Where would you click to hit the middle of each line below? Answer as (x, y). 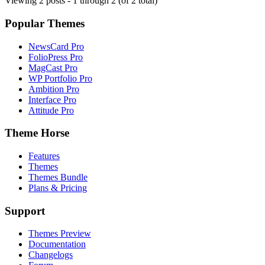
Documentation (57, 244)
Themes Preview (60, 234)
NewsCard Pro (56, 46)
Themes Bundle (58, 177)
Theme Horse (37, 133)
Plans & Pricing (58, 188)
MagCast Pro (53, 67)
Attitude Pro (51, 110)
